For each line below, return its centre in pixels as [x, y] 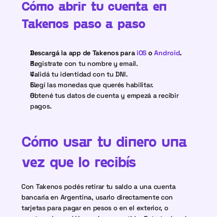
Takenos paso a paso [84, 23]
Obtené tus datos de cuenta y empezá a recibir [104, 95]
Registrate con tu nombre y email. [84, 63]
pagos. [41, 106]
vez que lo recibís [79, 161]
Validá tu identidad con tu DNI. [79, 74]
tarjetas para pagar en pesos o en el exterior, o [95, 208]
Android [166, 53]
